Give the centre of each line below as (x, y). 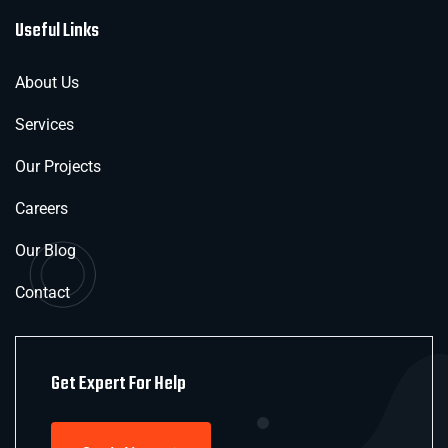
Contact (42, 292)
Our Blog (45, 250)
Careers (41, 208)
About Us (47, 82)
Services (44, 124)
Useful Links (57, 30)
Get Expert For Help (118, 383)
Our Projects (58, 166)
